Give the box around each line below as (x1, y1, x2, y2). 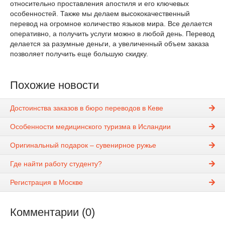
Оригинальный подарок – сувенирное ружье (10, 141, 156, 150)
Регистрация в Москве (10, 178, 83, 187)
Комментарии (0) (10, 206, 95, 219)
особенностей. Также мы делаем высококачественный (10, 10, 190, 18)
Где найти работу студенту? (10, 160, 102, 168)
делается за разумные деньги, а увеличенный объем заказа (10, 40, 209, 48)
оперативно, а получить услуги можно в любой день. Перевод (10, 30, 214, 38)
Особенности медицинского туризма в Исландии (10, 123, 171, 131)
